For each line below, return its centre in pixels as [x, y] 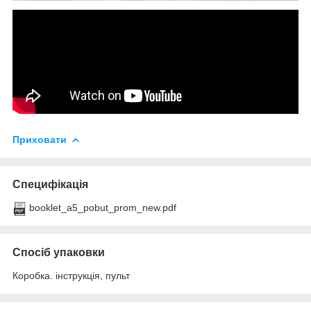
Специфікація [50, 184]
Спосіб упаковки [59, 252]
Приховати [40, 139]
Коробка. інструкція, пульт [71, 275]
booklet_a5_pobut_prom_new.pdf [103, 207]
